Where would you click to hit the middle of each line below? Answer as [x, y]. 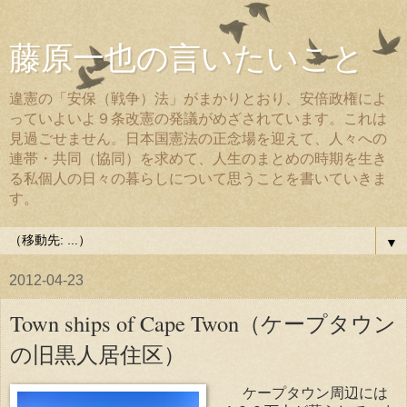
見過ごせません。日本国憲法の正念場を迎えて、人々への [198, 139]
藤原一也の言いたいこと [187, 57]
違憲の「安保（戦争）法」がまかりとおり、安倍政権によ [198, 99]
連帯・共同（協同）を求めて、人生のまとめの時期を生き [198, 159]
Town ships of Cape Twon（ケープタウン [203, 323]
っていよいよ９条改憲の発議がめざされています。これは [198, 119]
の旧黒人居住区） [98, 354]
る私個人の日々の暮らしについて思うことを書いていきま [198, 179]
